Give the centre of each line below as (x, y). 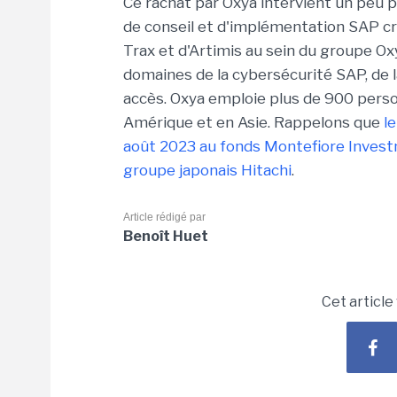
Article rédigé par (164, 217)
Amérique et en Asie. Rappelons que (252, 122)
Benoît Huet (166, 236)
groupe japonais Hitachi (207, 170)
